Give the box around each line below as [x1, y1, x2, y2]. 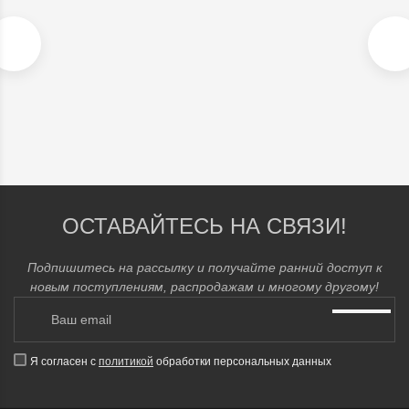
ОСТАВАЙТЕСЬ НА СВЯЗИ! [62, 213, 347, 238]
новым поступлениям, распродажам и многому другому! [30, 278, 379, 294]
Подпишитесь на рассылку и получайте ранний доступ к [26, 259, 383, 275]
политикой [99, 354, 153, 368]
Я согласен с [30, 354, 99, 368]
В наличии [32, 17, 79, 28]
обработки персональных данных [153, 354, 331, 368]
